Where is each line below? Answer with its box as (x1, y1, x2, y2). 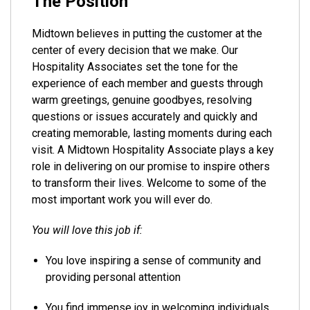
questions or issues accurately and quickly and (32, 110, 257, 123)
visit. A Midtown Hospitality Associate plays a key (32, 143, 274, 156)
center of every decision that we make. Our (32, 44, 238, 57)
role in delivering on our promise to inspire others (32, 160, 270, 173)
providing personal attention (46, 271, 181, 284)
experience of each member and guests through (32, 77, 263, 90)
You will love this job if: (32, 224, 143, 237)
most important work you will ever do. (32, 193, 212, 206)
